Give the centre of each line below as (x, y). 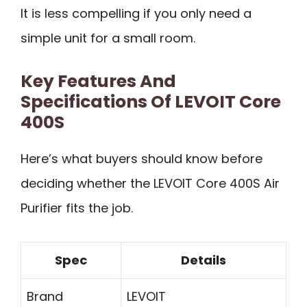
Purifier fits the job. (77, 208)
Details (204, 260)
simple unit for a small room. (108, 38)
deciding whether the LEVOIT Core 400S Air (150, 184)
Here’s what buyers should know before (142, 159)
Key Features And (98, 82)
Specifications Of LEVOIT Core (151, 102)
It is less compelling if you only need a (136, 13)
